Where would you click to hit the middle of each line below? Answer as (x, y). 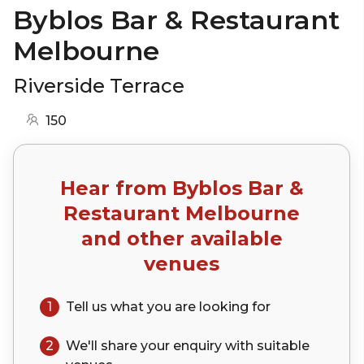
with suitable (266, 345)
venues (182, 263)
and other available (182, 238)
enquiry (197, 345)
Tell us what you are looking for (168, 306)
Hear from (116, 188)
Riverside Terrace (99, 85)
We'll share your (119, 345)
